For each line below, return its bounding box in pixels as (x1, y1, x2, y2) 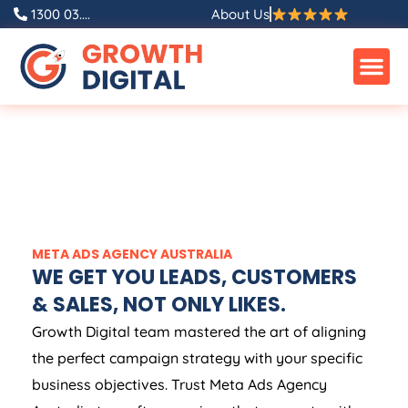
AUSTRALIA (160, 245, 232, 264)
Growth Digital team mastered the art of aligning (32, 322, 366, 342)
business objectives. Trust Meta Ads (32, 375, 277, 394)
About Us (210, 5, 270, 23)
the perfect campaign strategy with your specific (32, 349, 362, 368)
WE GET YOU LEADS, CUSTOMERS (32, 263, 357, 292)
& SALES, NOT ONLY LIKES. (32, 291, 286, 320)
